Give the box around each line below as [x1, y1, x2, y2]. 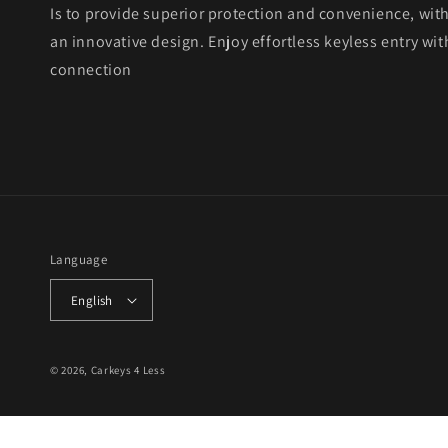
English [71, 291, 113, 309]
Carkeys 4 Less [90, 363, 166, 377]
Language [50, 251, 108, 268]
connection [50, 59, 132, 80]
